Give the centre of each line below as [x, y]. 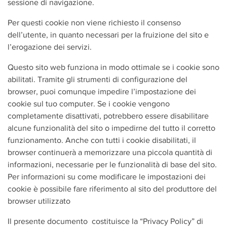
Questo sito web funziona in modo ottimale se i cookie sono [113, 67]
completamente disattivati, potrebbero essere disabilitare [108, 116]
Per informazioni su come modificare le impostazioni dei [107, 177]
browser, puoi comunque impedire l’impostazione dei [102, 91]
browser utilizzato [39, 201]
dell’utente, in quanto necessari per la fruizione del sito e [108, 35]
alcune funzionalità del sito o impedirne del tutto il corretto [111, 128]
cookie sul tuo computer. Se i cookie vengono [89, 104]
